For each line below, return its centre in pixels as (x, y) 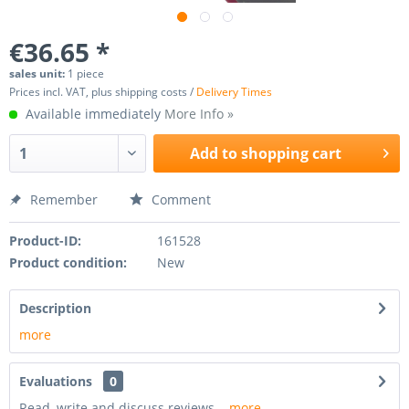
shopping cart (292, 153)
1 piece (86, 73)
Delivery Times (234, 92)
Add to (214, 153)
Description (55, 308)
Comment (179, 199)
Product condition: (68, 262)
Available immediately (93, 114)
